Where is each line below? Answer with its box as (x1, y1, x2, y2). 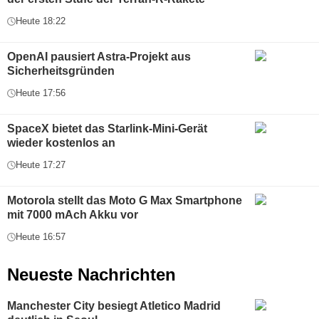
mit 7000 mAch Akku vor (7, 209, 138, 221)
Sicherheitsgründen (7, 65, 115, 77)
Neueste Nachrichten (7, 265, 176, 284)
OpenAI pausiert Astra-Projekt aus (7, 51, 191, 63)
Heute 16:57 (16, 231, 66, 242)
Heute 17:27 (16, 159, 66, 170)
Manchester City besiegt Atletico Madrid (7, 300, 221, 312)
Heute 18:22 (16, 16, 66, 26)
